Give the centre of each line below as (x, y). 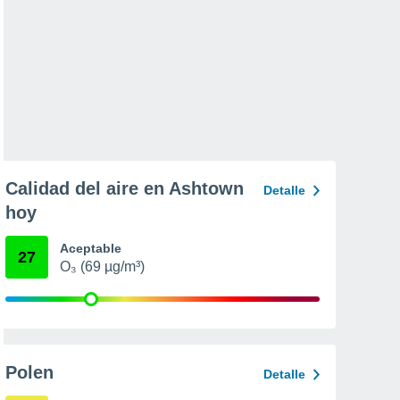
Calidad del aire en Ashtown (125, 188)
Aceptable (91, 248)
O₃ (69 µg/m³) (102, 267)
